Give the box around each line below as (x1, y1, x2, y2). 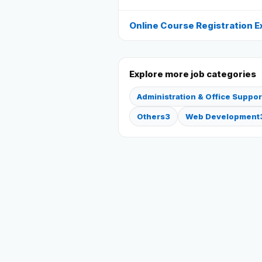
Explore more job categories (129, 68, 256, 80)
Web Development (185, 112, 260, 121)
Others (137, 112, 165, 121)
